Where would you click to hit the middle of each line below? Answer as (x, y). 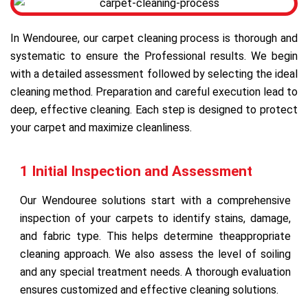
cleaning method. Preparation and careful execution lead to (154, 91)
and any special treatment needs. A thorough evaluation (155, 272)
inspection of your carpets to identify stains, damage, (155, 218)
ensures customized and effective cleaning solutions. (149, 289)
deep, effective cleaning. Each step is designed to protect (154, 109)
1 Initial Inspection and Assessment (136, 171)
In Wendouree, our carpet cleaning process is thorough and (154, 38)
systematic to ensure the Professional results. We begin (154, 56)
